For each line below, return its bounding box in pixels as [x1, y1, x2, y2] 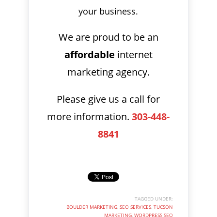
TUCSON [153, 203, 173, 210]
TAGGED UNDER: [134, 195, 173, 202]
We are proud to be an [58, 30, 158, 44]
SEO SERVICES [119, 203, 151, 210]
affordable [64, 47, 115, 61]
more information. [47, 109, 132, 123]
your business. [78, 5, 139, 17]
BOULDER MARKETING [66, 203, 117, 210]
